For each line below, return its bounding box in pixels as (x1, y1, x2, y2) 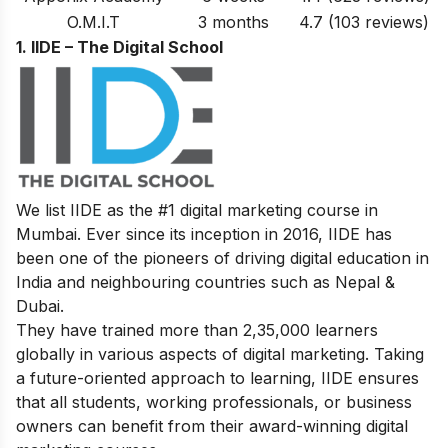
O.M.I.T (67, 12, 120, 32)
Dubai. (16, 295, 64, 316)
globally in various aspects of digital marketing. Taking (16, 343, 424, 364)
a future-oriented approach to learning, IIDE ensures (16, 367, 419, 388)
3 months (198, 12, 269, 32)
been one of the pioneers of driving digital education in (16, 247, 429, 268)
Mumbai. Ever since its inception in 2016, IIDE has (16, 223, 392, 244)
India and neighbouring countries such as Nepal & (16, 271, 395, 292)
